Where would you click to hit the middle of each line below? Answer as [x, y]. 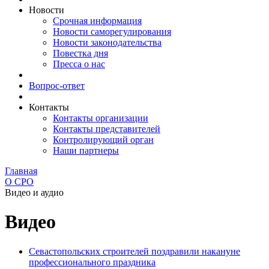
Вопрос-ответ [57, 85]
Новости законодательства [107, 42]
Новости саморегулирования [112, 31]
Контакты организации [101, 118]
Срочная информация [97, 20]
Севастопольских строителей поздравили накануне [134, 251]
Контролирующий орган [103, 139]
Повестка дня [80, 53]
